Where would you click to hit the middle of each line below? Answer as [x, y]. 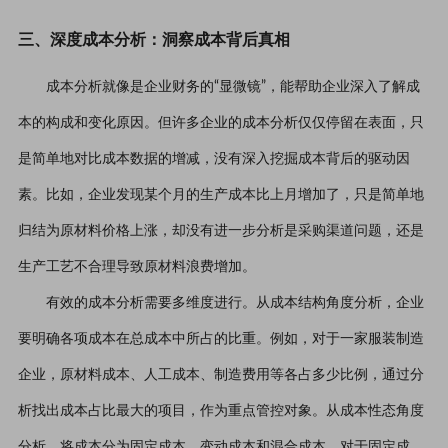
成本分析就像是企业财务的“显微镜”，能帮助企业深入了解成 [232, 86]
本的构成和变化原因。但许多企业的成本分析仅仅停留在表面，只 [220, 122]
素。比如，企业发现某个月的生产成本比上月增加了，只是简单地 [220, 194]
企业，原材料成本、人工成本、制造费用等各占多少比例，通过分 [220, 374]
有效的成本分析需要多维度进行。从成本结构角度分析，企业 [234, 302]
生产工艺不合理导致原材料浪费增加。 [136, 266]
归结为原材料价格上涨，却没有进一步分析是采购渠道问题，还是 [220, 230]
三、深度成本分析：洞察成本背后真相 [153, 39]
